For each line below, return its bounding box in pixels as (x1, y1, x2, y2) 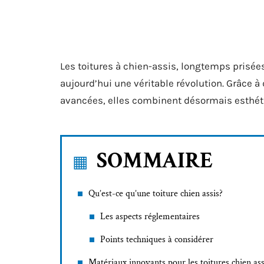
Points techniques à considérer (100, 233, 213, 246)
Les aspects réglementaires (100, 210, 200, 223)
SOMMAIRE (97, 146, 213, 175)
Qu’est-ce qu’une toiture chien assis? (88, 187, 223, 200)
